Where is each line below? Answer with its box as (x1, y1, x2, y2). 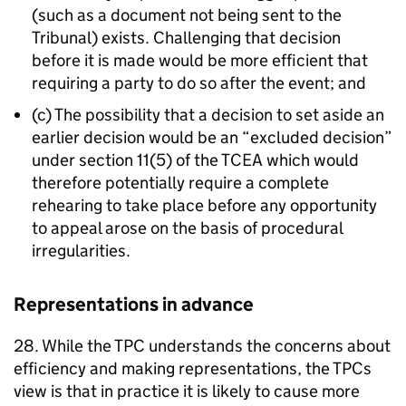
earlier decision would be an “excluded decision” (32, 127, 392, 148)
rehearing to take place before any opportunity (32, 195, 377, 216)
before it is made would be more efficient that (32, 50, 368, 71)
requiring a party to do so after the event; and (32, 72, 366, 93)
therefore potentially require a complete (32, 172, 329, 193)
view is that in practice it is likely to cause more (14, 381, 360, 401)
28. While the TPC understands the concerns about (14, 335, 391, 356)
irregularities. (32, 240, 130, 261)
